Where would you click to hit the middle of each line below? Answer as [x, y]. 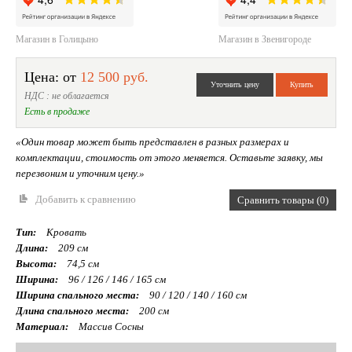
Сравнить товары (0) [283, 200]
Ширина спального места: [77, 295]
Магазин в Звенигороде [265, 40]
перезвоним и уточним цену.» [80, 174]
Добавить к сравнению [86, 200]
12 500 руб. [114, 77]
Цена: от [52, 77]
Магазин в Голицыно [57, 40]
